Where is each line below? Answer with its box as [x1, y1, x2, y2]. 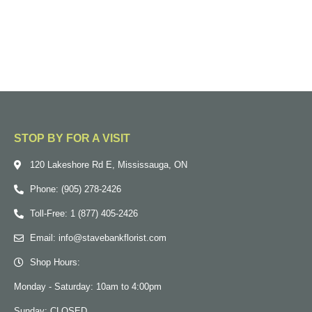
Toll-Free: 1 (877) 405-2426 [29, 208, 138, 219]
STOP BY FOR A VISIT [14, 132, 130, 144]
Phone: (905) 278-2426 [29, 183, 121, 194]
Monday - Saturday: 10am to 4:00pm [14, 281, 162, 292]
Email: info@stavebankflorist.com [29, 232, 166, 243]
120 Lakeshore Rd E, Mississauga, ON [29, 159, 187, 170]
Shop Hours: [29, 256, 80, 267]
